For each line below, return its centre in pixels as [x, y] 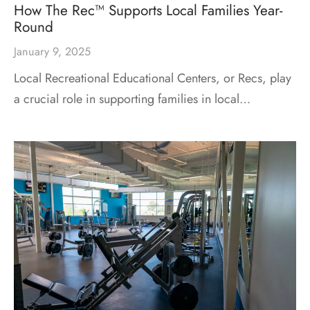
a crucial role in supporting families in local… [132, 99]
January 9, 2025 [52, 51]
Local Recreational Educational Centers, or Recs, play [153, 78]
